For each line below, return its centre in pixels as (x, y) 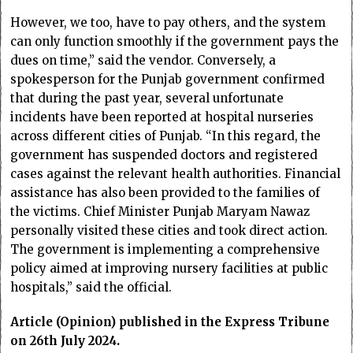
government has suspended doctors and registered (164, 155)
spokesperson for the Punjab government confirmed (168, 80)
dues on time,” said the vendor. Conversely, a (143, 61)
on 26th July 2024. (65, 341)
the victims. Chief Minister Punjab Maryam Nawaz (160, 212)
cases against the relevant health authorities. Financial (176, 174)
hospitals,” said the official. (91, 288)
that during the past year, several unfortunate (147, 98)
